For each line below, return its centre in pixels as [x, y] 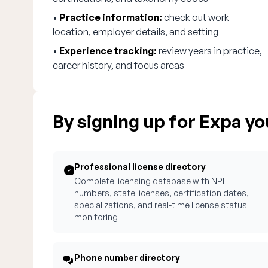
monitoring [96, 217]
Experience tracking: [108, 51]
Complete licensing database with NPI [149, 181]
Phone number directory [127, 258]
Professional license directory [140, 167]
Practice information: [111, 17]
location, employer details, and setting [135, 32]
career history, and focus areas [118, 65]
